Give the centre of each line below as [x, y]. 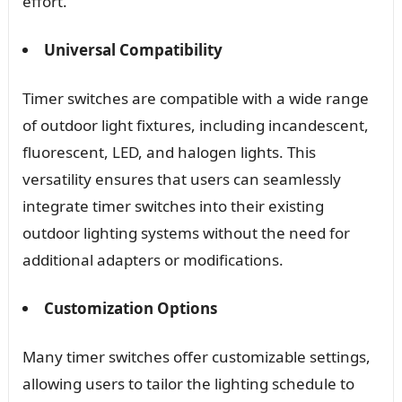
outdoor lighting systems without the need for [186, 233]
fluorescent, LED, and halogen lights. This [169, 153]
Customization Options [130, 309]
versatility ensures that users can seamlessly [181, 179]
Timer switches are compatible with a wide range [195, 99]
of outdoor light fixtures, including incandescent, [195, 126]
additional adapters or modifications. [153, 260]
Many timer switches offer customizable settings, [196, 357]
